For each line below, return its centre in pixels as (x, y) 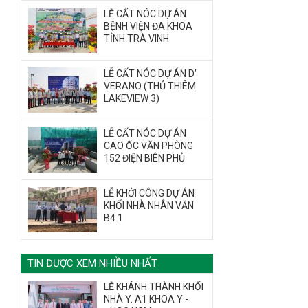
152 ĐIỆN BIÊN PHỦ (144, 158)
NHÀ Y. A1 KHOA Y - (146, 299)
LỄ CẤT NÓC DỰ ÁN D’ (150, 74)
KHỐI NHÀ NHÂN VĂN (149, 206)
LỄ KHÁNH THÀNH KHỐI (154, 287)
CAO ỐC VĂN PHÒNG (148, 146)
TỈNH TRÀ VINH (136, 38)
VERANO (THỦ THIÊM (150, 86)
